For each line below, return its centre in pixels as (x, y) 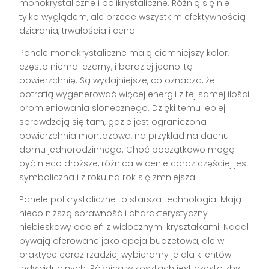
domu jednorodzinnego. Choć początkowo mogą (127, 150)
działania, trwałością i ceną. (78, 31)
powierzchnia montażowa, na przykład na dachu (124, 136)
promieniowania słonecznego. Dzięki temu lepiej (122, 108)
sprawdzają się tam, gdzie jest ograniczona (113, 122)
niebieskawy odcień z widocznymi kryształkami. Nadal (134, 227)
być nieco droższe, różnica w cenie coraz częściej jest (134, 164)
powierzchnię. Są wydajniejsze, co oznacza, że (117, 81)
